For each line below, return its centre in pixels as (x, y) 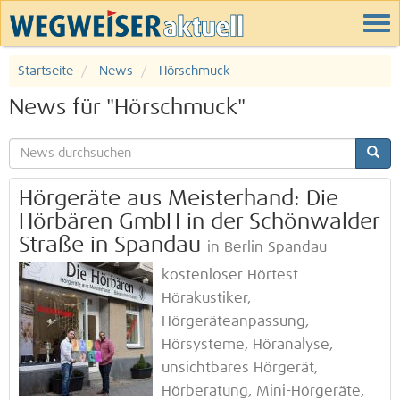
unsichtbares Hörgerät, (240, 368)
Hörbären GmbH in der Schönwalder (199, 222)
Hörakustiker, (206, 299)
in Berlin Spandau (267, 248)
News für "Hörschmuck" (127, 108)
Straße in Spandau (110, 246)
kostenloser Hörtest (230, 275)
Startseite (46, 71)
